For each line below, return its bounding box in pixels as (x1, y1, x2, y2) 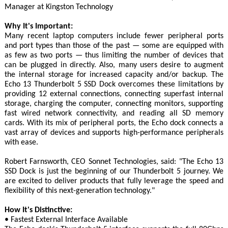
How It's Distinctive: (4, 206, 72, 214)
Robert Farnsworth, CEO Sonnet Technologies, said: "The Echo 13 (4, 157, 224, 166)
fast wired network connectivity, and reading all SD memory (4, 109, 224, 118)
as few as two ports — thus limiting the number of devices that (4, 51, 224, 60)
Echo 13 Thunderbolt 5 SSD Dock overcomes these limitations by (4, 80, 224, 89)
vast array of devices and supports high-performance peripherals (4, 128, 224, 137)
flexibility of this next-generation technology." (4, 186, 155, 195)
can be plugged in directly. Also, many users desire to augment (4, 61, 224, 69)
